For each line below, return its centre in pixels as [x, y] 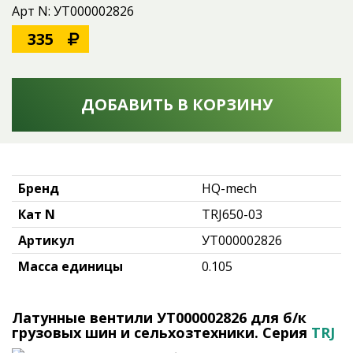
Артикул [46, 240]
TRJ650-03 [232, 214]
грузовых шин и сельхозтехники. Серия [162, 333]
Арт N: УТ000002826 [73, 11]
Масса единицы [71, 266]
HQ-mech [229, 188]
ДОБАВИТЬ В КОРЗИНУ [176, 104]
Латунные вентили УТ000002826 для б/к [159, 318]
